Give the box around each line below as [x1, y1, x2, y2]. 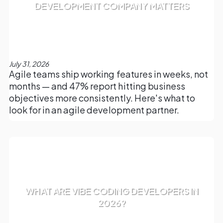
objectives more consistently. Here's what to [8, 92, 195, 104]
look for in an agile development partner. [8, 104, 179, 116]
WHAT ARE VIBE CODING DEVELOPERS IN [25, 185, 198, 197]
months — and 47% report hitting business [8, 80, 185, 92]
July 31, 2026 [8, 59, 49, 69]
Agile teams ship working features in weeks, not [8, 68, 209, 80]
